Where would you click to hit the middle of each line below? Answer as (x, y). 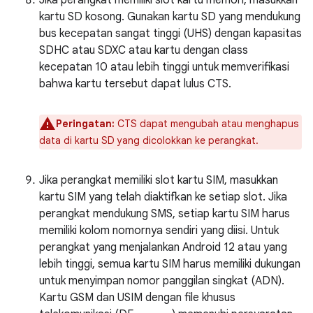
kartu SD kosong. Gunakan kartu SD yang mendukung (170, 17)
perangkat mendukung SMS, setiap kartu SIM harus (165, 214)
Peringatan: (85, 124)
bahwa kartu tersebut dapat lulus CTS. (135, 84)
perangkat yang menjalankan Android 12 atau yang (163, 247)
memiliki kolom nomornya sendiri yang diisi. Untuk (159, 231)
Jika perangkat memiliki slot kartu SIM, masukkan (159, 180)
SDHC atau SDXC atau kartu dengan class (144, 50)
